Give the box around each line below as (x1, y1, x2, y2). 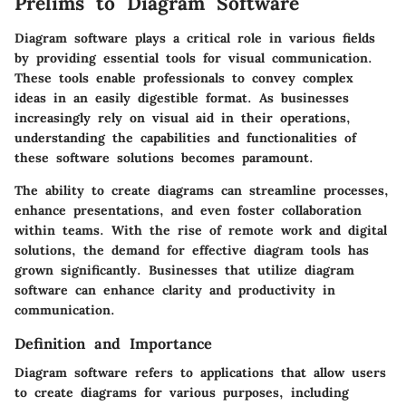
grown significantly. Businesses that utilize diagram (14, 261, 354, 278)
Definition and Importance (14, 333, 212, 353)
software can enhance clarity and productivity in (14, 281, 335, 298)
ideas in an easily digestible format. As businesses (14, 89, 349, 106)
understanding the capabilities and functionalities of (14, 129, 356, 146)
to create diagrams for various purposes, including (14, 383, 349, 401)
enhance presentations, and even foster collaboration (14, 201, 362, 218)
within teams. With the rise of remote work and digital (14, 221, 387, 238)
